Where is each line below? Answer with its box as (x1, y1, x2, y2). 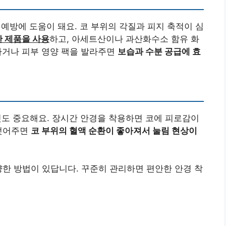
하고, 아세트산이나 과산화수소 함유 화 (49, 33, 199, 44)
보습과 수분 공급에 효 (118, 46, 201, 56)
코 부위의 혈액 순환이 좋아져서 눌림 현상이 (31, 125, 197, 136)
